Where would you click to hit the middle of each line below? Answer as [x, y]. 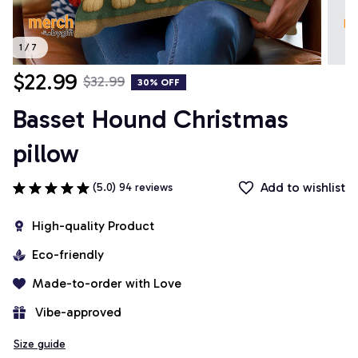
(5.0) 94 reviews [133, 188]
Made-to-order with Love [107, 284]
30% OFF [159, 82]
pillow [46, 154]
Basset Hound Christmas [151, 119]
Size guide [40, 344]
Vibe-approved [78, 312]
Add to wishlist [303, 188]
